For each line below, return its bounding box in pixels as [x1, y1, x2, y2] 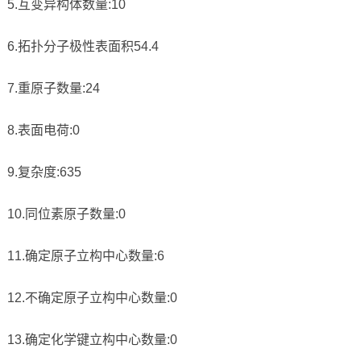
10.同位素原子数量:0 [6, 207, 126, 222]
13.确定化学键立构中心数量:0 [6, 333, 177, 347]
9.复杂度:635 [6, 165, 81, 180]
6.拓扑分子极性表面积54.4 [6, 39, 159, 54]
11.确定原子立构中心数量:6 [6, 249, 164, 263]
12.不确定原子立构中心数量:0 [6, 291, 177, 305]
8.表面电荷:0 [6, 123, 80, 138]
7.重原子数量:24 [6, 81, 100, 96]
